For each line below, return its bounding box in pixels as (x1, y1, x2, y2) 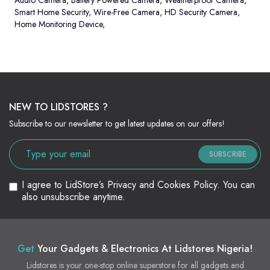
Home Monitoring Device (14, 18, 102, 31)
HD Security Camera (165, 6, 237, 19)
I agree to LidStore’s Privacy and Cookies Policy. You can (22, 178, 255, 192)
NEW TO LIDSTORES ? (9, 100, 108, 115)
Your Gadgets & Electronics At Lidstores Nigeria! (34, 242, 253, 256)
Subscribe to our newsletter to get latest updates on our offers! (9, 118, 225, 130)
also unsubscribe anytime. (22, 190, 125, 204)
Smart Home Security (14, 6, 89, 19)
